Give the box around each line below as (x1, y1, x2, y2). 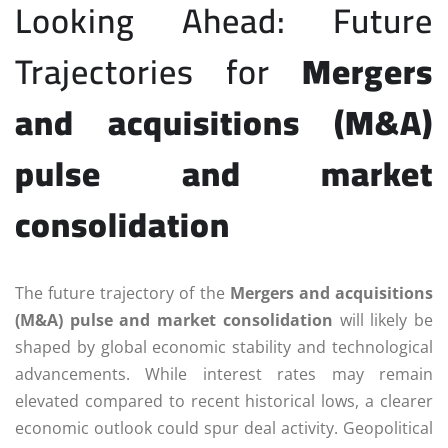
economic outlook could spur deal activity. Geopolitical (15, 417, 433, 440)
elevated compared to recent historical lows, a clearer (15, 390, 433, 413)
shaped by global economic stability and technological (15, 336, 433, 359)
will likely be (332, 309, 434, 332)
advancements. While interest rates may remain (15, 363, 433, 386)
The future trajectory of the (15, 282, 230, 305)
